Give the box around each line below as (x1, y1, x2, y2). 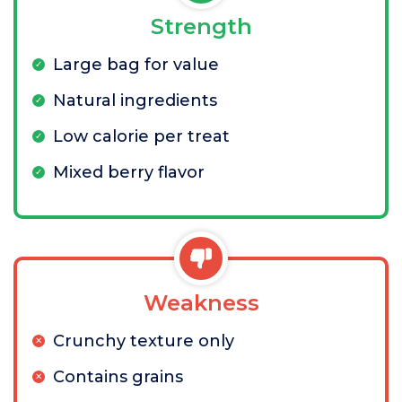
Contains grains (53, 367, 183, 388)
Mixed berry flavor (53, 162, 205, 183)
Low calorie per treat (53, 127, 230, 147)
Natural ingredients (53, 91, 217, 111)
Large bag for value (53, 55, 219, 75)
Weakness (143, 290, 259, 317)
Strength (150, 13, 252, 40)
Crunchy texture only (53, 331, 234, 352)
